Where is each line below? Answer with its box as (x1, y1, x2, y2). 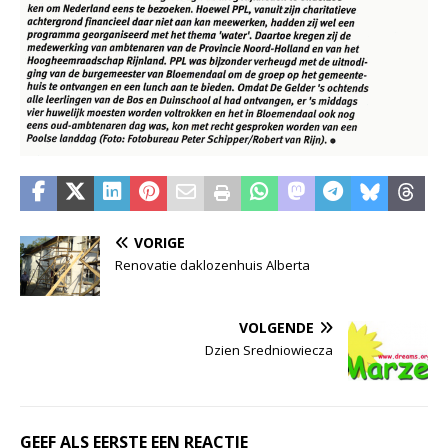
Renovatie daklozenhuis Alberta (115, 255, 310, 274)
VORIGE (134, 232, 185, 252)
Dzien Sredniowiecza (205, 340, 333, 359)
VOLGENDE (239, 317, 314, 337)
